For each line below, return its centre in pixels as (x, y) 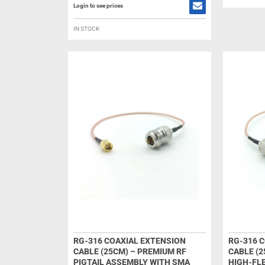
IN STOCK (86, 29)
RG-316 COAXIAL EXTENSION (129, 241)
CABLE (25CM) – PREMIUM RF (130, 251)
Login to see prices (98, 6)
